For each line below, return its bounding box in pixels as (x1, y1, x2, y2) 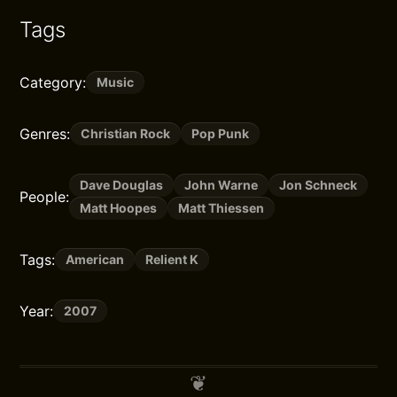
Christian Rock (81, 126, 171, 141)
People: (19, 188, 70, 206)
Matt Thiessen (178, 200, 265, 215)
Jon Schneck (279, 177, 358, 192)
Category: (19, 74, 87, 91)
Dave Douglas (80, 177, 164, 192)
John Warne (184, 177, 259, 192)
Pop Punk (191, 126, 250, 141)
